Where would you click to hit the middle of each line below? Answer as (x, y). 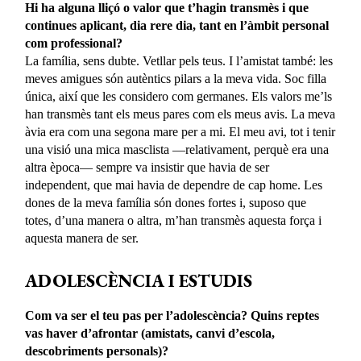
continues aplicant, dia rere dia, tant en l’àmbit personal (177, 25)
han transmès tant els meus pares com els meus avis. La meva (180, 114)
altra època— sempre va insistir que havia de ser (147, 167)
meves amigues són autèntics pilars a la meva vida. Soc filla (176, 78)
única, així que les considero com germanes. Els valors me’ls (179, 96)
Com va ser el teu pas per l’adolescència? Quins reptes (172, 315)
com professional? (74, 43)
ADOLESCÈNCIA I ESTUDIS (139, 280)
